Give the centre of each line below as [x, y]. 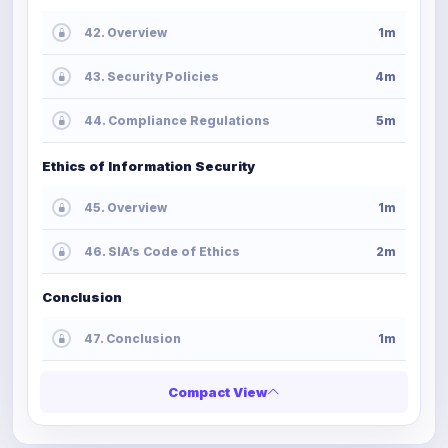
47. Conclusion [132, 338]
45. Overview [125, 207]
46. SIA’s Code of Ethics [162, 251]
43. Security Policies [151, 76]
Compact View [217, 391]
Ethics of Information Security [148, 165]
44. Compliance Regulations [177, 120]
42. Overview [125, 32]
